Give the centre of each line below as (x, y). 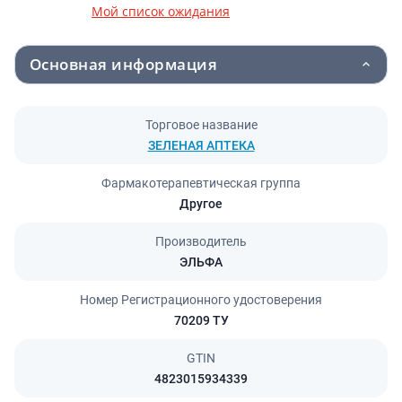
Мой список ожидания (161, 11)
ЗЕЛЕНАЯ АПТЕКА (201, 145)
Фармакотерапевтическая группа (201, 183)
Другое (201, 204)
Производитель (201, 241)
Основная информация (124, 64)
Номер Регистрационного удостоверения (201, 300)
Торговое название (201, 125)
